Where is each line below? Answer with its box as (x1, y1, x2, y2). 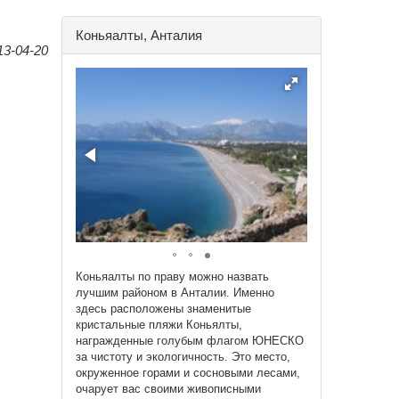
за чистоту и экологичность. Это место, (75, 349, 290, 363)
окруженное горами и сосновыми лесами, (75, 365, 300, 379)
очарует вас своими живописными (75, 381, 261, 395)
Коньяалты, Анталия (75, 27, 202, 43)
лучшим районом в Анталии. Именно (75, 285, 274, 299)
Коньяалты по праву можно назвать (75, 269, 269, 283)
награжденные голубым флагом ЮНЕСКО (75, 333, 304, 347)
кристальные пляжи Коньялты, (75, 317, 242, 331)
